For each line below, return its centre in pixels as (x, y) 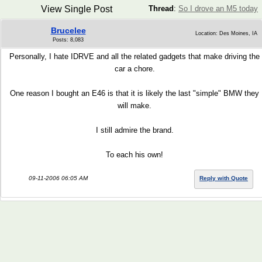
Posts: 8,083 (68, 40)
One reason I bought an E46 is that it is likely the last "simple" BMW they (135, 93)
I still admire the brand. (135, 130)
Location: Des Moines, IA (226, 33)
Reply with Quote (224, 178)
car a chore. (135, 69)
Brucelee (68, 30)
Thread (161, 8)
